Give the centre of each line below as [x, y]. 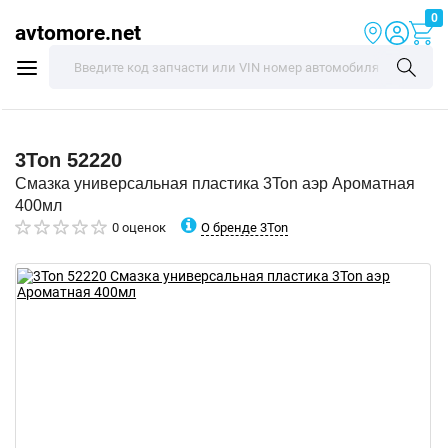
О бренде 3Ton [244, 227]
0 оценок [139, 227]
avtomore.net [78, 32]
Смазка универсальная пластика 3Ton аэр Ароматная [215, 183]
